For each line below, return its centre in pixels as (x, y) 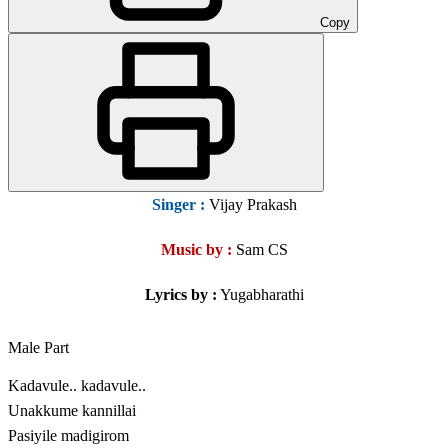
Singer (175, 205)
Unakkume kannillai (72, 411)
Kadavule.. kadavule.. (77, 386)
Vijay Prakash (250, 205)
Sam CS (259, 250)
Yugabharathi (260, 295)
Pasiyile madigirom (68, 436)
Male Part (38, 348)
